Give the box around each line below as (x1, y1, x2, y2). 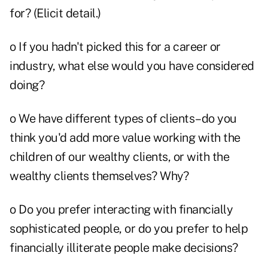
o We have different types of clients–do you (10, 111, 237, 126)
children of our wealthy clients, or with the (10, 150, 229, 165)
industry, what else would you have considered (10, 59, 254, 74)
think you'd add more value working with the (10, 130, 240, 145)
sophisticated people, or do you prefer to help (10, 221, 248, 236)
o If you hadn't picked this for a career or (10, 39, 221, 54)
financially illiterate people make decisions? (10, 240, 238, 255)
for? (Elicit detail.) (10, 6, 101, 21)
